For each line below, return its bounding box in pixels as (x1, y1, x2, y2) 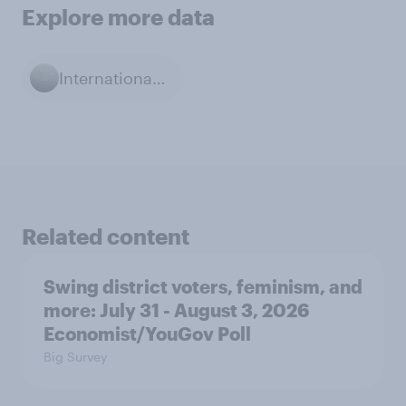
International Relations (152, 67, 166, 88)
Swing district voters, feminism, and (43, 275, 362, 297)
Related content (22, 223, 189, 249)
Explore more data (22, 4, 215, 30)
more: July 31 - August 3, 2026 (43, 299, 309, 321)
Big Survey (43, 349, 107, 364)
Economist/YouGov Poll (43, 323, 251, 344)
